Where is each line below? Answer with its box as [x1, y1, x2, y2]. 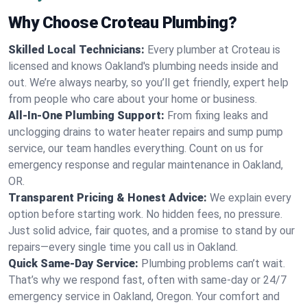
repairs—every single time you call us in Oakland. [8, 241, 238, 254]
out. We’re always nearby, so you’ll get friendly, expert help [8, 76, 288, 89]
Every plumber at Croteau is [147, 43, 280, 56]
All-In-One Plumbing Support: [8, 109, 164, 122]
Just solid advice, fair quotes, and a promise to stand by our [8, 224, 295, 237]
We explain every [210, 191, 291, 204]
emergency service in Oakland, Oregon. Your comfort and [8, 290, 280, 303]
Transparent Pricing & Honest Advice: [8, 191, 207, 204]
